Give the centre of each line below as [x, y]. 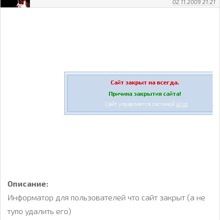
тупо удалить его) [39, 211]
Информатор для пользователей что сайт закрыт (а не [106, 197]
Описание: [28, 184]
